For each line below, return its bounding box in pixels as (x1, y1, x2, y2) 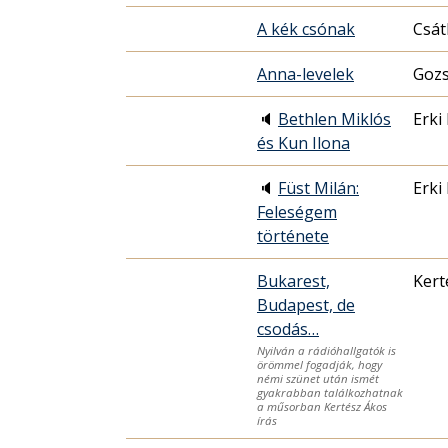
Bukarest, (257, 270, 330, 293)
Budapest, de (257, 294, 355, 317)
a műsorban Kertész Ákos (257, 398, 387, 414)
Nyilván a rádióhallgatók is (257, 342, 396, 358)
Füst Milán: (278, 177, 359, 200)
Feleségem (257, 201, 337, 224)
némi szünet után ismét (257, 370, 379, 386)
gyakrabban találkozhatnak (257, 384, 403, 400)
